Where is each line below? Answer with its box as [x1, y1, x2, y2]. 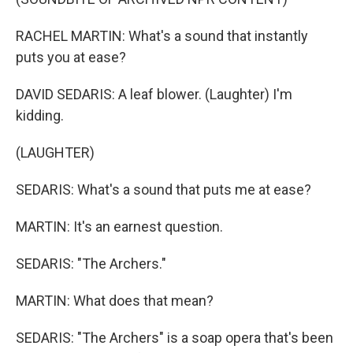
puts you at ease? [16, 49, 126, 65]
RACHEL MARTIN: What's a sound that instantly [16, 28, 308, 44]
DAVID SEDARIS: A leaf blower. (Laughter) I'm [16, 86, 292, 102]
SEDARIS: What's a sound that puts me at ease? [16, 181, 311, 198]
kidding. [16, 107, 64, 124]
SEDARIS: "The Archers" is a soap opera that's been [16, 329, 333, 346]
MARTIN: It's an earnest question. [16, 218, 223, 235]
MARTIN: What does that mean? [16, 292, 214, 309]
